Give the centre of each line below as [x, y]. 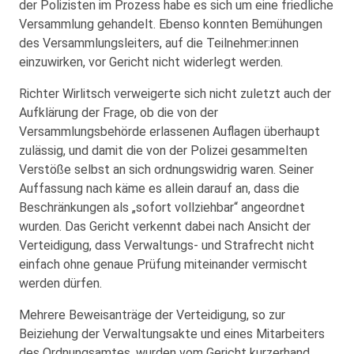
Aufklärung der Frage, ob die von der [119, 112]
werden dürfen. [60, 283]
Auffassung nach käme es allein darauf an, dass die [159, 188]
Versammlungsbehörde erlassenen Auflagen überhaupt [169, 131]
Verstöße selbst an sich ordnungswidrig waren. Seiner [166, 169]
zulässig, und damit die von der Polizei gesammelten [163, 150]
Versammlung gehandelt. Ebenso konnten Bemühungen [171, 24]
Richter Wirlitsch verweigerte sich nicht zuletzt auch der [175, 93]
